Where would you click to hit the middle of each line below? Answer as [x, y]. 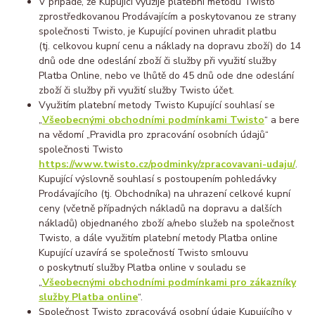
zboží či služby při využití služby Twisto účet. [136, 90]
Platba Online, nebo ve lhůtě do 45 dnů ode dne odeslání [166, 75]
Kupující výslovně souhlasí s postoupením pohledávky [157, 179]
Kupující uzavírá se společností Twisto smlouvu [143, 252]
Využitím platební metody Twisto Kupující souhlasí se [157, 105]
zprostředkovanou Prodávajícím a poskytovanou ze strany [167, 16]
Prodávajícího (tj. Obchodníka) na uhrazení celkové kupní [165, 193]
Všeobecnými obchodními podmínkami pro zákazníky [169, 282]
